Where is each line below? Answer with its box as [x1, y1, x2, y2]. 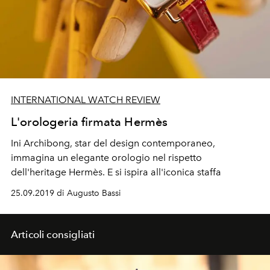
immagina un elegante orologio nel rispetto [11, 152, 202, 164]
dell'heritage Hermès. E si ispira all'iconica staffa [11, 166, 221, 178]
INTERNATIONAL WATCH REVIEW [11, 94, 160, 106]
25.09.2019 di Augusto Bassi [11, 188, 121, 199]
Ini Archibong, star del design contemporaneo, [11, 137, 215, 149]
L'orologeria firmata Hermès [11, 115, 168, 130]
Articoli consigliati [11, 228, 95, 241]
